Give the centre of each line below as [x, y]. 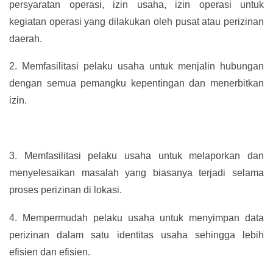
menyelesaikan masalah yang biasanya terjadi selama [136, 173]
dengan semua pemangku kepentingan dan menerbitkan [136, 83]
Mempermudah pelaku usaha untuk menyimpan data [143, 218]
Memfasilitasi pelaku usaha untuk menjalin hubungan [143, 66]
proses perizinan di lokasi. [66, 190]
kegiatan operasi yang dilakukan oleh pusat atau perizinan [136, 21]
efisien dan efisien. [50, 252]
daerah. [26, 38]
